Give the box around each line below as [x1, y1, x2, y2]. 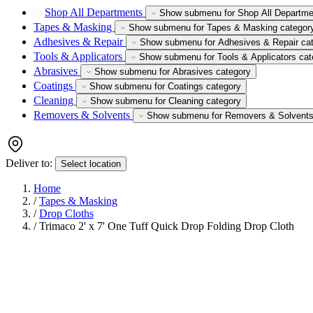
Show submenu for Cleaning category [90, 96, 241, 106]
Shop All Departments [45, 6, 145, 18]
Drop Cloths [39, 208, 94, 219]
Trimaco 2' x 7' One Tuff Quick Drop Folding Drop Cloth [39, 220, 294, 232]
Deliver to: [6, 157, 52, 169]
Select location [61, 159, 121, 169]
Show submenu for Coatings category [89, 81, 241, 92]
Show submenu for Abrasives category [94, 66, 251, 77]
